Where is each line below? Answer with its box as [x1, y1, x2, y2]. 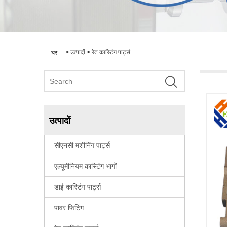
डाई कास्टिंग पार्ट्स [54, 183, 101, 192]
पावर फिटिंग [54, 204, 84, 212]
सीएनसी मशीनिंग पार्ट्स [54, 141, 110, 150]
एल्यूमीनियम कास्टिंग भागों [54, 162, 117, 171]
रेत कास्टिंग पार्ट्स [92, 48, 130, 56]
